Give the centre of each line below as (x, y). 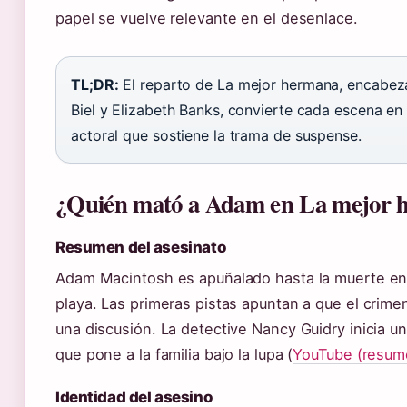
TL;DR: (95, 84)
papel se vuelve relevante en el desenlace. (207, 18)
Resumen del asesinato (141, 247)
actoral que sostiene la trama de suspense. (216, 135)
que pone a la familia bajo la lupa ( (174, 354)
